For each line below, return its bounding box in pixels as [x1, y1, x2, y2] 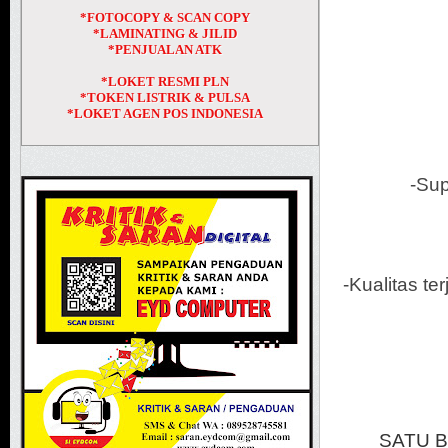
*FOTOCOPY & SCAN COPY [80, 10, 251, 25]
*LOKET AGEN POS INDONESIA [67, 106, 264, 121]
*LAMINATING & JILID [93, 26, 238, 41]
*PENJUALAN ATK [108, 42, 223, 57]
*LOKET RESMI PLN [101, 74, 230, 89]
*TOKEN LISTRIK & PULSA [80, 90, 251, 105]
